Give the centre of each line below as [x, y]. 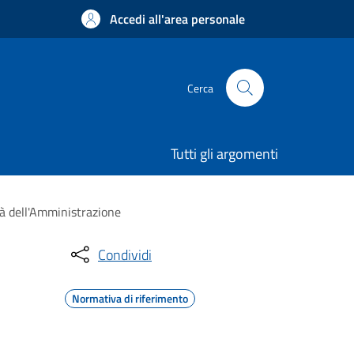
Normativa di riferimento [130, 298]
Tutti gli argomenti [224, 154]
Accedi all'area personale [177, 19]
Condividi [125, 254]
